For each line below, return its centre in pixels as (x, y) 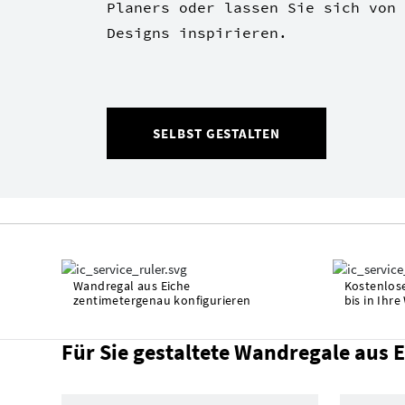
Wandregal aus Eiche (132, 285)
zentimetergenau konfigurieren (162, 300)
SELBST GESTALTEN (217, 133)
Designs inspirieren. (197, 33)
